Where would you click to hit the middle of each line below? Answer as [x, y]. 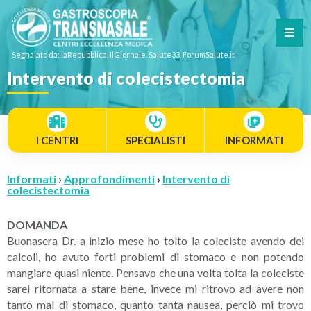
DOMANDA [37, 225]
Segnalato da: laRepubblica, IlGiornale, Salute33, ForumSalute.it [123, 55]
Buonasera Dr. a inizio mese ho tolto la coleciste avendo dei [155, 241]
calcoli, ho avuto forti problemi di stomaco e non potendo [155, 257]
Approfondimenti [109, 179]
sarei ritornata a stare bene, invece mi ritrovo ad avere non [155, 288]
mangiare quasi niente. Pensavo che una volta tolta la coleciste [155, 272]
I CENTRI [57, 140]
